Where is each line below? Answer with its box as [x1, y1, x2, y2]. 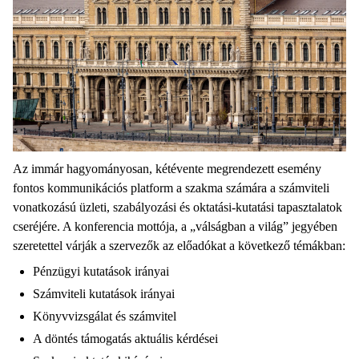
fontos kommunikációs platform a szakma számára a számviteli [13, 180, 329, 195]
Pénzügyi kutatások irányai [33, 264, 169, 278]
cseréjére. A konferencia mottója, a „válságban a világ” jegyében [13, 219, 337, 233]
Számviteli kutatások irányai [33, 286, 175, 301]
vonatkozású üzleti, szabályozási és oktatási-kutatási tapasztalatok [13, 200, 342, 214]
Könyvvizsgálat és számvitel [33, 309, 176, 323]
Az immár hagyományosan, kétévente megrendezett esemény [13, 161, 321, 175]
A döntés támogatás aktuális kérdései [33, 331, 218, 345]
